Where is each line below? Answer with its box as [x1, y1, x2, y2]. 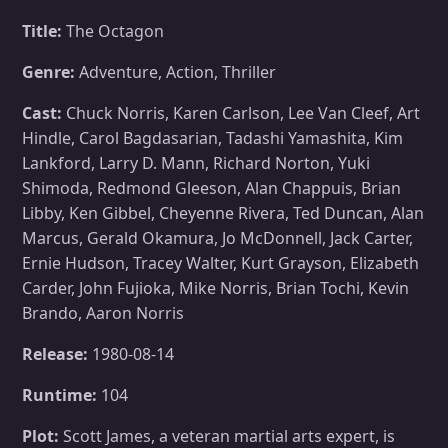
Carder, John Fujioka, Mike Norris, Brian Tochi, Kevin [22, 276, 409, 299]
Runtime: [22, 383, 97, 406]
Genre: [22, 60, 75, 83]
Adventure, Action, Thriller [75, 60, 276, 83]
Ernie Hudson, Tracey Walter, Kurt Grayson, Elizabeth [22, 251, 419, 274]
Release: [22, 342, 88, 365]
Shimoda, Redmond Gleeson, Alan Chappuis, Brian [22, 176, 401, 199]
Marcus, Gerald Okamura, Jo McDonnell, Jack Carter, [22, 226, 413, 249]
